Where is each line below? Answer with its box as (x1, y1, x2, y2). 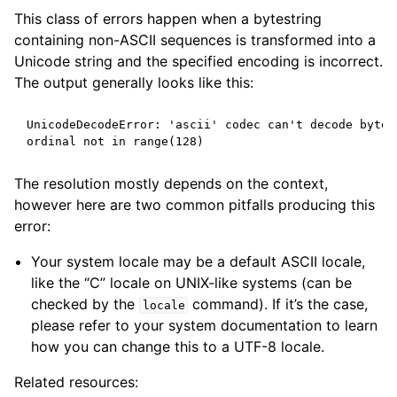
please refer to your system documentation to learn (31, 316, 378, 334)
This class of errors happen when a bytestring (14, 10, 322, 27)
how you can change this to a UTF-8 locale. (31, 338, 325, 355)
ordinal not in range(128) (27, 135, 204, 148)
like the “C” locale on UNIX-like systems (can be (31, 274, 353, 292)
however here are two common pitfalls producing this (14, 196, 375, 214)
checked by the (31, 295, 140, 313)
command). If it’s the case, (188, 295, 369, 313)
